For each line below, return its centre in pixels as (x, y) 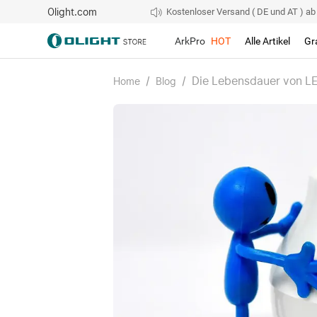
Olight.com (73, 12)
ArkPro (190, 41)
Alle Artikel (268, 41)
